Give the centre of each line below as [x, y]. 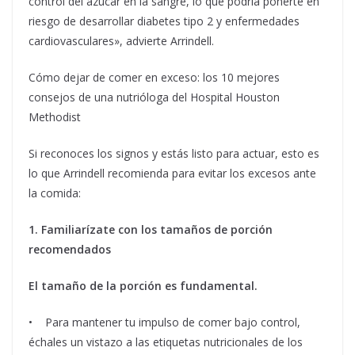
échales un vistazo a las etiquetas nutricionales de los [166, 342]
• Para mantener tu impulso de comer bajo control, [164, 323]
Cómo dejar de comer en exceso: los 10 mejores [154, 78]
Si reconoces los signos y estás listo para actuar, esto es [174, 154]
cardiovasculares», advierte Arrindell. [121, 41]
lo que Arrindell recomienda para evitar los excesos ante [172, 174]
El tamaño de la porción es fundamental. [143, 286]
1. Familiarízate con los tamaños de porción [151, 230]
